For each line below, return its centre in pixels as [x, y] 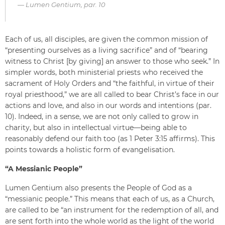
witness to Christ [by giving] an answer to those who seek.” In [112, 61]
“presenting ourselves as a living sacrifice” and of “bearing [106, 50]
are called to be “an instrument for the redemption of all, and [112, 210]
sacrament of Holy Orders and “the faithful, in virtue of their [110, 83]
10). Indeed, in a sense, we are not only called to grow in [102, 117]
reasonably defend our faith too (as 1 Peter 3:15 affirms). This [110, 139]
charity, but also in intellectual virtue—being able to [96, 128]
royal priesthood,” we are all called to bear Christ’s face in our [112, 94]
